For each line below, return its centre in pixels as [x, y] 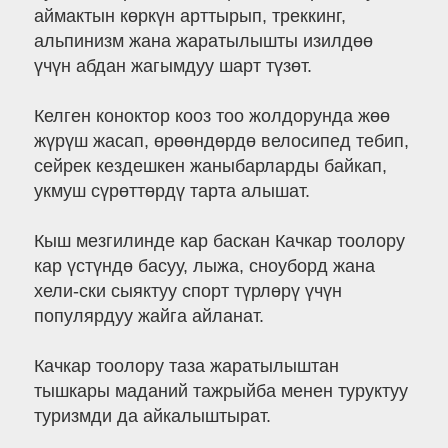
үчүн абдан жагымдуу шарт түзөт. [172, 66]
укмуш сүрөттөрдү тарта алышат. [171, 191]
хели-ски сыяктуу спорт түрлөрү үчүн [187, 291]
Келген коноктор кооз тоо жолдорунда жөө [211, 116]
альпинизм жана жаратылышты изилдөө [203, 41]
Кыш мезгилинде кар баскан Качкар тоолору [219, 241]
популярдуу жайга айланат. [148, 316]
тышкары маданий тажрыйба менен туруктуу [220, 391]
